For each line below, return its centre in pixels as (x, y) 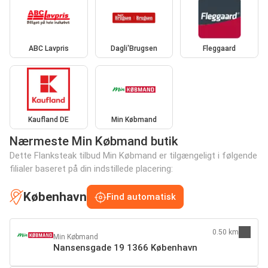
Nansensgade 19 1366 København (125, 248)
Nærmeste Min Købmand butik (94, 141)
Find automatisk (141, 197)
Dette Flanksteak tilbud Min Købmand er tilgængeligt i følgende (133, 156)
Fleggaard (220, 48)
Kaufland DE (49, 120)
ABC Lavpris (48, 48)
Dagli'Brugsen (134, 48)
